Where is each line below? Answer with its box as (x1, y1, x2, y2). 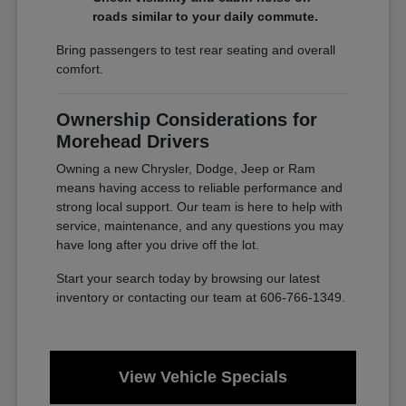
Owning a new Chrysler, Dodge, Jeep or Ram (56, 161, 316, 177)
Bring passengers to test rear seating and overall (56, 43, 336, 58)
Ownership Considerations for (56, 110, 318, 130)
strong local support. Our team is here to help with (56, 199, 343, 215)
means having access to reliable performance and (56, 180, 343, 196)
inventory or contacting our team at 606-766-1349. (56, 290, 346, 305)
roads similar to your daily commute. (92, 9, 319, 24)
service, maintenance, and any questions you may (56, 218, 344, 234)
